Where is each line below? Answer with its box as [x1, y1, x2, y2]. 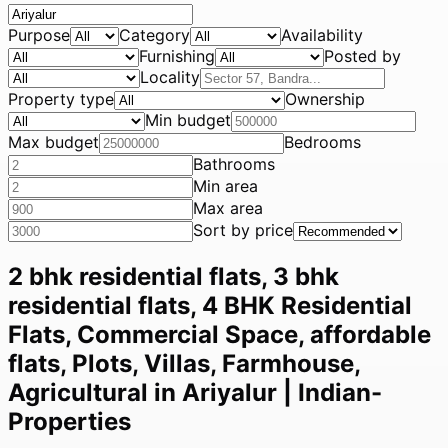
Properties [8, 406, 131, 436]
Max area [193, 198, 263, 218]
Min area [193, 176, 258, 196]
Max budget [8, 132, 99, 152]
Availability [281, 25, 363, 45]
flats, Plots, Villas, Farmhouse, [8, 348, 360, 378]
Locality [140, 67, 200, 87]
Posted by [324, 46, 401, 66]
